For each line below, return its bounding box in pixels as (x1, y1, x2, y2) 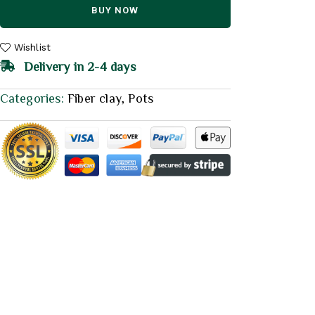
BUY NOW (91, 5, 139, 15)
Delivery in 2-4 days (23, 59, 136, 72)
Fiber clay (67, 91, 122, 104)
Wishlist (13, 41, 51, 53)
